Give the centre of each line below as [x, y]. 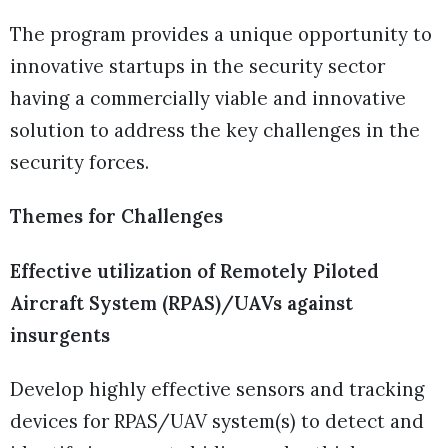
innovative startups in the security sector [197, 66]
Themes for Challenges [116, 216]
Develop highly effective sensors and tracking [217, 388]
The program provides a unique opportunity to [221, 34]
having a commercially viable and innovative [208, 98]
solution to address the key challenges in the [215, 130]
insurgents [60, 334]
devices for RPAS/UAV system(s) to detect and [217, 420]
